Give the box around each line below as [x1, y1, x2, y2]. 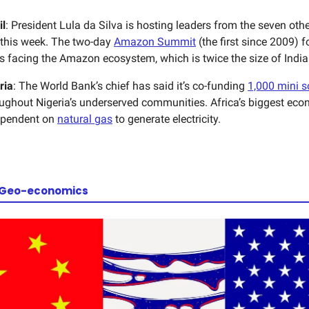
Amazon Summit [114, 34, 196, 48]
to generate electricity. [112, 112, 221, 126]
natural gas [57, 112, 112, 126]
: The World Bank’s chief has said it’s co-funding [13, 79, 248, 92]
